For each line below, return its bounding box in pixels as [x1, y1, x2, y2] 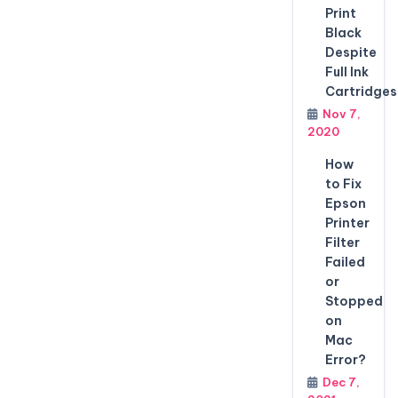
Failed [324, 254, 365, 270]
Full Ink [324, 64, 369, 80]
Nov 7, [322, 107, 361, 121]
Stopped [324, 293, 383, 309]
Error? [324, 352, 366, 368]
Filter [324, 235, 360, 251]
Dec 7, [322, 375, 360, 389]
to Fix [324, 176, 362, 192]
